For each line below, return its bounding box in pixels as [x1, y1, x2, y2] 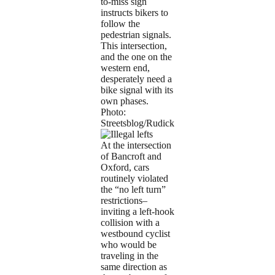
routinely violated [101, 173, 168, 184]
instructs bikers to [101, 7, 168, 18]
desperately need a [101, 74, 172, 85]
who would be [101, 239, 157, 250]
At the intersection [101, 140, 171, 151]
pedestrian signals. [101, 29, 171, 41]
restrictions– [101, 195, 147, 206]
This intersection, [101, 41, 167, 52]
